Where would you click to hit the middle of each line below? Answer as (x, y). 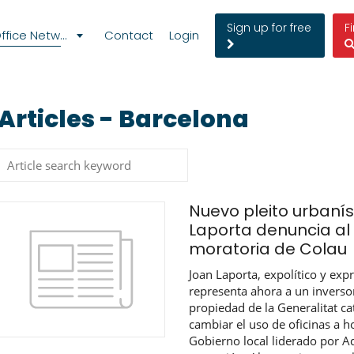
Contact (129, 35)
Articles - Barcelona (132, 119)
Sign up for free (269, 28)
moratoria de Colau (267, 249)
